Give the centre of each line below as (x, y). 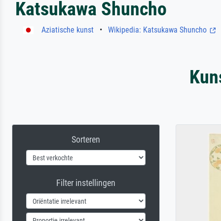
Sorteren (86, 139)
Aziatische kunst (68, 30)
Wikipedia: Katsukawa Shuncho (159, 30)
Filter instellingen (86, 183)
